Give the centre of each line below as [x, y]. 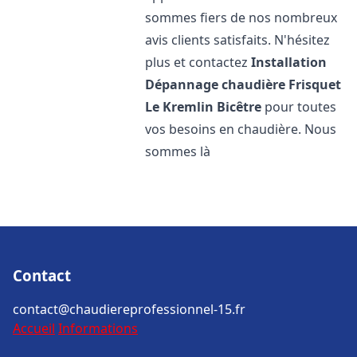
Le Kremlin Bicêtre [204, 107]
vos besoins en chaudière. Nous [241, 129]
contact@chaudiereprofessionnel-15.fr [129, 309]
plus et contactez [198, 62]
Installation [289, 62]
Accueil [34, 328]
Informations [98, 328]
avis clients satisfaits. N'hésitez [238, 40]
